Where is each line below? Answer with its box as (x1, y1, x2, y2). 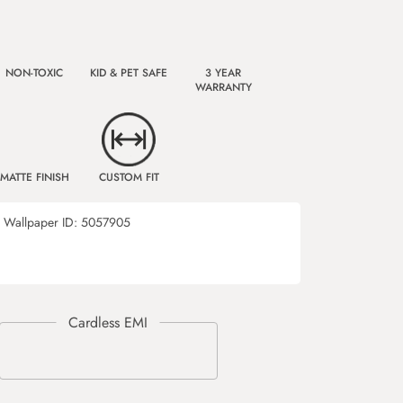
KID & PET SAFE (90, 65, 167, 81)
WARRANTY (194, 79, 252, 95)
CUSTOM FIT (98, 169, 159, 185)
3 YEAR (205, 65, 241, 81)
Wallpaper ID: (4, 213, 81, 231)
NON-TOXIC (5, 65, 63, 81)
